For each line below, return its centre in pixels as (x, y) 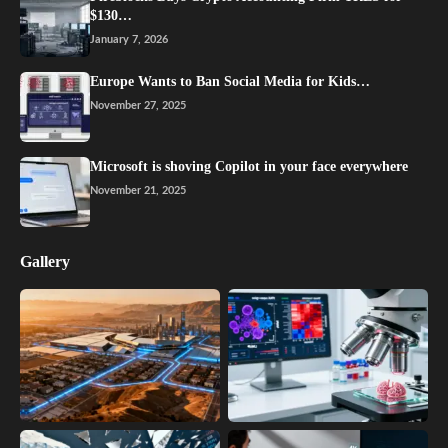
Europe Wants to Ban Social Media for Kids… (230, 81)
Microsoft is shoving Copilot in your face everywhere (249, 166)
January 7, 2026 (129, 39)
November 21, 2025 (138, 190)
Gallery (45, 261)
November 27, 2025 (138, 105)
